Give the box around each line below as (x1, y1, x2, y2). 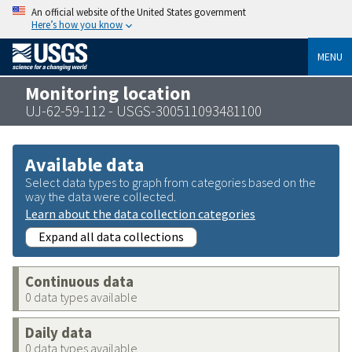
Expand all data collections (38, 228, 184, 244)
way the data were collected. (25, 188, 176, 204)
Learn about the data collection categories (25, 205, 255, 222)
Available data (25, 152, 144, 177)
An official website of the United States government (31, 5, 246, 18)
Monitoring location (25, 81, 191, 104)
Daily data (25, 323, 92, 342)
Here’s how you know (31, 18, 123, 31)
